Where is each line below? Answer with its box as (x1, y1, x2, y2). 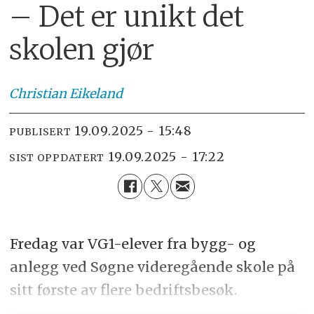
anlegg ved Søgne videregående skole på (9, 258, 295, 276)
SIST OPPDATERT (9, 151, 105, 164)
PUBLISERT (9, 125, 71, 138)
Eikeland (69, 86, 123, 102)
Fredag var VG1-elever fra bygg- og (9, 235, 256, 253)
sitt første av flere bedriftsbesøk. (9, 281, 240, 299)
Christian (9, 86, 67, 102)
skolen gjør (9, 32, 155, 67)
